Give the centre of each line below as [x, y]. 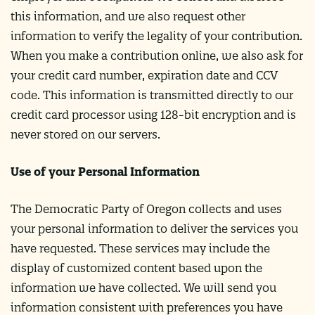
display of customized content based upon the [136, 268]
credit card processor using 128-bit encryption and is [153, 114]
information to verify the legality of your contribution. [156, 36]
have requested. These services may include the [140, 248]
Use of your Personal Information [105, 171]
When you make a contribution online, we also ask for [157, 55]
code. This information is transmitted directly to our [152, 95]
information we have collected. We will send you [143, 287]
